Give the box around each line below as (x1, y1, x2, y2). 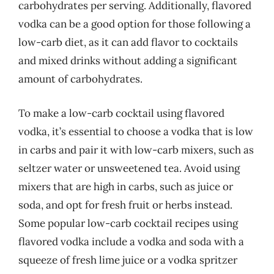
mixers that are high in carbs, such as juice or (18, 179, 233, 193)
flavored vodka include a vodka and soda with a (18, 234, 244, 248)
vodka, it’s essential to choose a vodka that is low (18, 124, 253, 138)
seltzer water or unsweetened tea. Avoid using (18, 161, 240, 175)
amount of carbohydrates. (18, 72, 143, 86)
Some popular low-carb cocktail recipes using (18, 216, 238, 230)
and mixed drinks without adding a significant (18, 54, 237, 67)
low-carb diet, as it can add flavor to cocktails (18, 35, 238, 49)
